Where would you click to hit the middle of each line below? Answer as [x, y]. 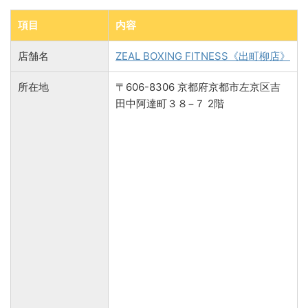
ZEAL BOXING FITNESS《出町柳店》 [203, 56]
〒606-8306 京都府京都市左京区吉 [198, 87]
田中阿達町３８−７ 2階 [170, 103]
